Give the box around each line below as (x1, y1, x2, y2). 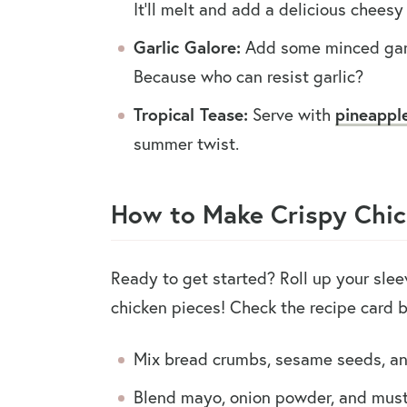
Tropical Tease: (134, 102, 248, 125)
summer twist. (134, 131, 239, 154)
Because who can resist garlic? (134, 64, 363, 87)
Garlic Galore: (134, 35, 241, 58)
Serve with (248, 102, 335, 125)
